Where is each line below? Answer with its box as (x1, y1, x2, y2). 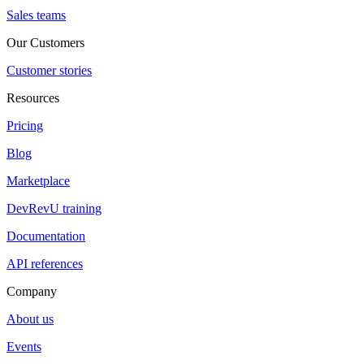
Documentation (6, 228, 85, 243)
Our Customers (6, 35, 84, 50)
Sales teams (6, 7, 66, 22)
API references (6, 256, 83, 271)
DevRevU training (6, 201, 102, 215)
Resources (6, 90, 59, 105)
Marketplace (6, 173, 70, 188)
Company (6, 284, 57, 298)
